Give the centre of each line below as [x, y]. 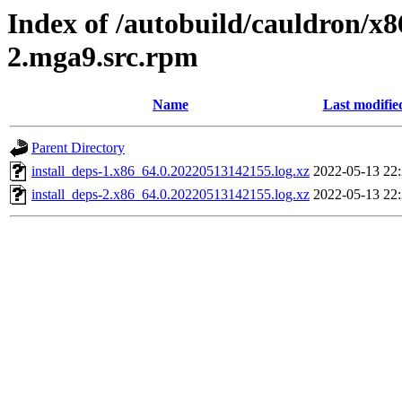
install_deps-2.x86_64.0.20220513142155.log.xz [170, 195]
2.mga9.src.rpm [103, 57]
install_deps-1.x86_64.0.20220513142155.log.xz [170, 171]
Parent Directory [78, 148]
